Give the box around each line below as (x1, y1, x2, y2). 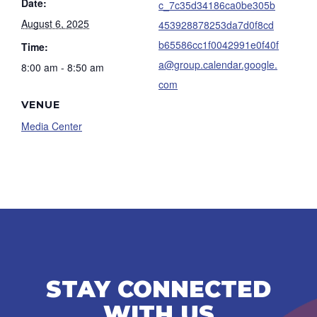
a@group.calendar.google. (158, 57, 277, 71)
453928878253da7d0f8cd (158, 18, 274, 32)
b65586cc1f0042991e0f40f (158, 38, 279, 52)
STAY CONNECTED (46, 275, 271, 303)
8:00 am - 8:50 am (21, 60, 104, 74)
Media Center (21, 119, 82, 133)
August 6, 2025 (21, 16, 89, 30)
